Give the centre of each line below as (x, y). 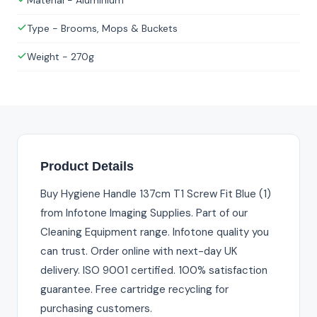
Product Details (87, 167)
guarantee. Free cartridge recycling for (134, 290)
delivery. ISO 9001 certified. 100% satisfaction (154, 271)
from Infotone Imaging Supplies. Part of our (144, 213)
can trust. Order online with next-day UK (139, 252)
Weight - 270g (60, 57)
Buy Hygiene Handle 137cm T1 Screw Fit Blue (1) (156, 194)
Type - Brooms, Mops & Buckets (102, 29)
